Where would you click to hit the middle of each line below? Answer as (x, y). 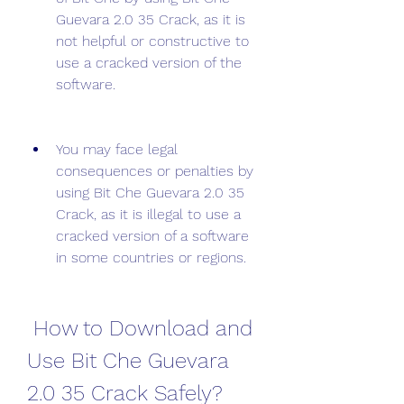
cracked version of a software (152, 236)
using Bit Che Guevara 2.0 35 (150, 193)
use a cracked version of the (149, 63)
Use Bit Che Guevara (128, 361)
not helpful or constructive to (152, 41)
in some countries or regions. (151, 257)
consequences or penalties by (155, 171)
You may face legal (117, 149)
